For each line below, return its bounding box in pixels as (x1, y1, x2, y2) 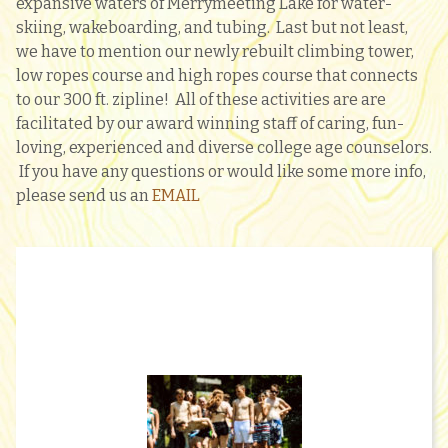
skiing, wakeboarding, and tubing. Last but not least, (16, 18, 408, 37)
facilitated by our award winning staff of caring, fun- (16, 114, 404, 133)
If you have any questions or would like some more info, (16, 162, 426, 181)
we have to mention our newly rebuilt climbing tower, (16, 42, 414, 61)
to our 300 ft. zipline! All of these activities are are (16, 90, 386, 109)
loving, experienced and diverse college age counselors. (16, 138, 432, 157)
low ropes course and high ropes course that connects (16, 66, 418, 85)
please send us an (16, 186, 152, 205)
